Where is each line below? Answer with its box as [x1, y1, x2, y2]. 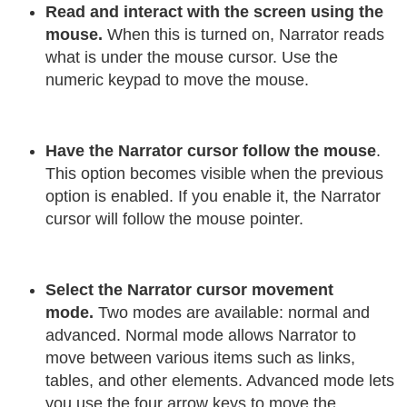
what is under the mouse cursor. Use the [45, 48, 338, 67]
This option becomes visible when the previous [45, 164, 383, 184]
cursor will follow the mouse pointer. [45, 210, 303, 229]
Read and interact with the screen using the [45, 3, 383, 22]
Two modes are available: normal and [98, 303, 370, 323]
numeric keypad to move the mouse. [45, 71, 309, 90]
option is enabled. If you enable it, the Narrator [45, 187, 381, 206]
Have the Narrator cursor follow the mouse [45, 142, 376, 161]
